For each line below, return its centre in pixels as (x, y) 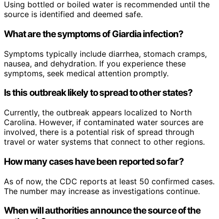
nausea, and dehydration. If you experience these (95, 63)
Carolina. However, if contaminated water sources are (104, 122)
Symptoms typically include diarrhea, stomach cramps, (105, 54)
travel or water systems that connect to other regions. (104, 142)
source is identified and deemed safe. (73, 14)
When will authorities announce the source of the (102, 211)
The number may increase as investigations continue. (102, 191)
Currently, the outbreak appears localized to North (98, 113)
